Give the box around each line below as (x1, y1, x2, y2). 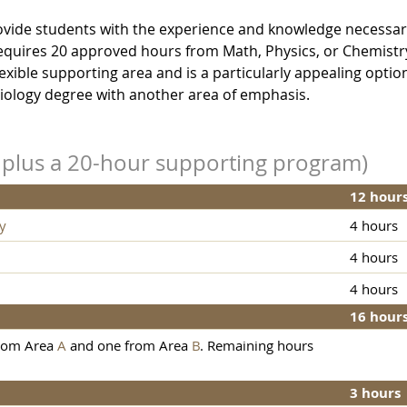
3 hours (350, 383, 401, 403)
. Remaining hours (200, 336, 313, 355)
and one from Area (66, 336, 192, 355)
